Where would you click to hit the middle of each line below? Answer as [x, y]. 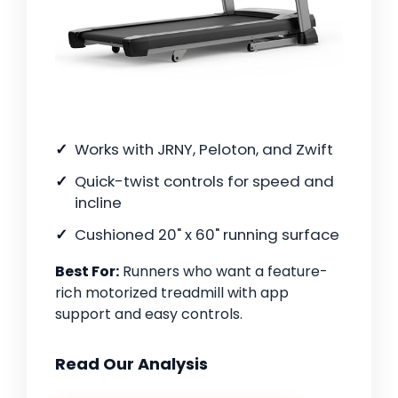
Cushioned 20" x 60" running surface [207, 234]
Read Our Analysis [131, 363]
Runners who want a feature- [223, 271]
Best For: [87, 271]
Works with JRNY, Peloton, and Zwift [204, 149]
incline [98, 202]
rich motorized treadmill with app [172, 292]
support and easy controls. [149, 314]
